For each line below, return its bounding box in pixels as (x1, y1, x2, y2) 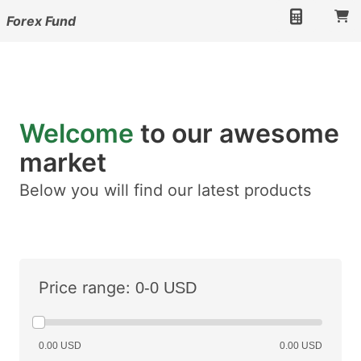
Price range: (39, 278, 131, 297)
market (19, 147, 106, 178)
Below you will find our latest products (19, 180, 311, 200)
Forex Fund (6, 13, 76, 29)
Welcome (19, 118, 134, 149)
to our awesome (134, 118, 339, 149)
